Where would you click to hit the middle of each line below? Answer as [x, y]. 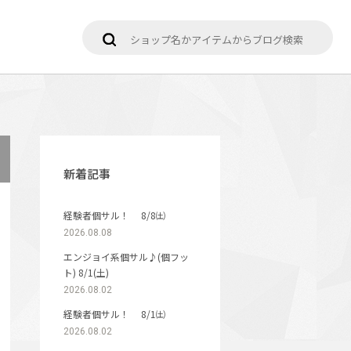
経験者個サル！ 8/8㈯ [114, 215]
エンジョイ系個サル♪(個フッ [126, 257]
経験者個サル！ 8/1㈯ [114, 314]
